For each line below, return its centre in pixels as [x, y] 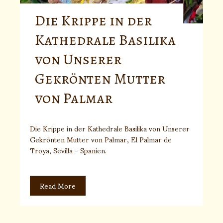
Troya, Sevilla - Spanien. [69, 150]
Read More [58, 185]
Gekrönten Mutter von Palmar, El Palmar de [101, 139]
